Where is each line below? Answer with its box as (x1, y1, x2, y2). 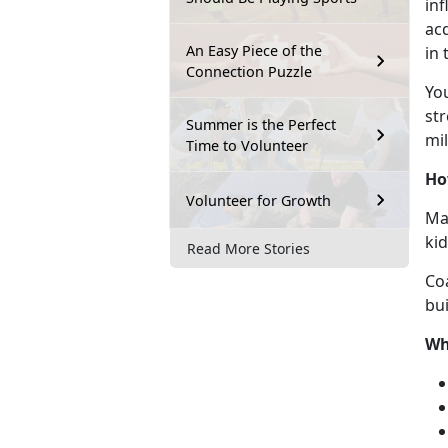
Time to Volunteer (186, 136, 308, 156)
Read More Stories (187, 238, 310, 258)
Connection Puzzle (186, 62, 312, 82)
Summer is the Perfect (186, 115, 336, 135)
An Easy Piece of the (186, 41, 322, 61)
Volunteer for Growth (186, 190, 331, 210)
